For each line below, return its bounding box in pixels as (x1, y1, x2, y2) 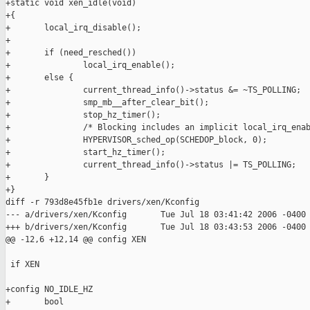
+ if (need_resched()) (6, 48, 136, 58)
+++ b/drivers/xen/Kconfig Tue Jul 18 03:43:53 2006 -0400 (6, 222, 306, 232)
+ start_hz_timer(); (6, 147, 165, 158)
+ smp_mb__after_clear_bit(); (6, 98, 209, 108)
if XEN (6, 259, 39, 270)
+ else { (6, 73, 73, 83)
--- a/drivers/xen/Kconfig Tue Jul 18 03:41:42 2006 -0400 (6, 210, 306, 220)
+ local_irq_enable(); (6, 60, 175, 71)
